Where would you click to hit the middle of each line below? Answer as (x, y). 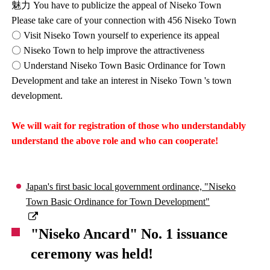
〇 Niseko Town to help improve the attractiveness (108, 50)
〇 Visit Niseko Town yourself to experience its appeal (116, 35)
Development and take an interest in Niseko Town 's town (122, 80)
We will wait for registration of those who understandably (129, 125)
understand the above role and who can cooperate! (115, 140)
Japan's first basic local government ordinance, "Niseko (131, 186)
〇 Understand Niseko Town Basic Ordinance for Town (119, 65)
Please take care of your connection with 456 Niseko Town (124, 20)
